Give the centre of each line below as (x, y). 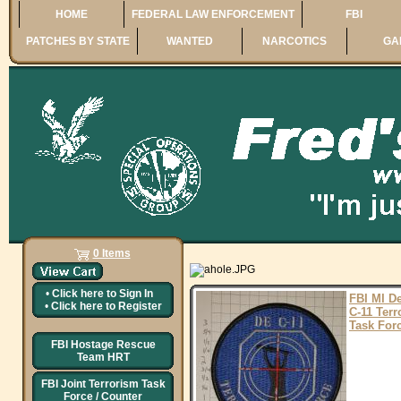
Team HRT (103, 357)
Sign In (136, 294)
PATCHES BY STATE (77, 41)
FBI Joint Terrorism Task (103, 384)
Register (140, 306)
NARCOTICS (294, 41)
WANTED (189, 41)
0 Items (111, 253)
